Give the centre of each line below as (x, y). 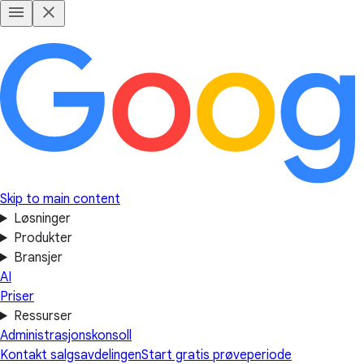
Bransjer (38, 258)
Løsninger (42, 219)
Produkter (43, 238)
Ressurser (43, 316)
